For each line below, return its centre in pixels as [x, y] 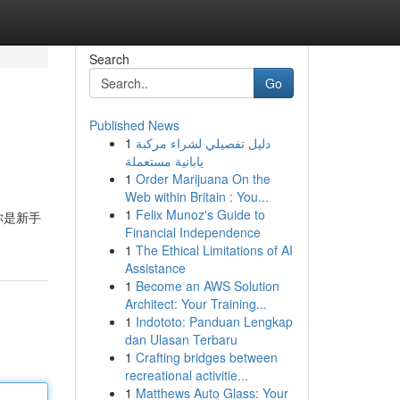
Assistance [155, 268]
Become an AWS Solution [207, 286]
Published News [134, 125]
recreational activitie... [186, 375]
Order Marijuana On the [203, 179]
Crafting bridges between [206, 357]
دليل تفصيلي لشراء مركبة [203, 143]
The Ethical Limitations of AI [214, 250]
